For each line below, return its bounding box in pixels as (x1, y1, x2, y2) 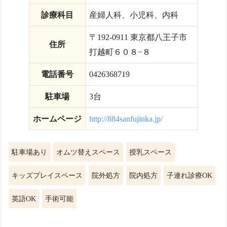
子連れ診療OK (167, 171, 212, 179)
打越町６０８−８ (89, 47, 150, 56)
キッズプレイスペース (12, 171, 83, 179)
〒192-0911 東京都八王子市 (89, 32, 187, 42)
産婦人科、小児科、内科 (89, 10, 178, 19)
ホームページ (33, 114, 82, 123)
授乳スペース (129, 147, 172, 156)
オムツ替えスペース (56, 147, 120, 156)
